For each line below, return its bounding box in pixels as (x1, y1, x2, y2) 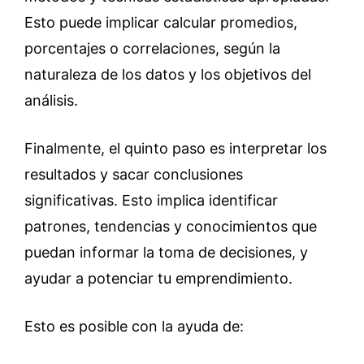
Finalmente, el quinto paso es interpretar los (24, 140, 327, 157)
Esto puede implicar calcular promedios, (24, 14, 297, 31)
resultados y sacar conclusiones (24, 166, 243, 183)
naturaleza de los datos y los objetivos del (24, 66, 311, 83)
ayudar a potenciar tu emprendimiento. (24, 270, 292, 287)
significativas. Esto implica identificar (24, 192, 278, 209)
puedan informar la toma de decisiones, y (24, 244, 308, 261)
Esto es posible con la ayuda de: (24, 318, 244, 335)
